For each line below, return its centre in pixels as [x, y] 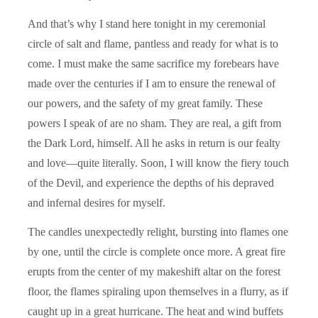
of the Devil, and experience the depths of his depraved [151, 182]
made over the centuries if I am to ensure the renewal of [152, 83]
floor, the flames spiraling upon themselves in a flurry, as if [158, 291]
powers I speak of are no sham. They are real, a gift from [154, 123]
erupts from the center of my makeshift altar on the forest [154, 271]
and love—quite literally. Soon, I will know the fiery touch [158, 163]
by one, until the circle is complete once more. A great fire [157, 251]
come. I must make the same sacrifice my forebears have [153, 63]
